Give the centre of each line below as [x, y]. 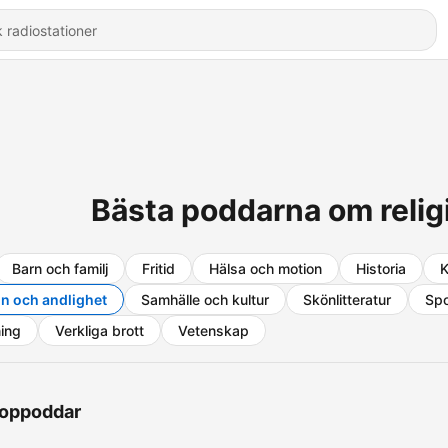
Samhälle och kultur [205, 299]
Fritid [158, 268]
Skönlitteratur [347, 299]
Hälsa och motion [265, 268]
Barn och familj [60, 268]
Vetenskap [213, 330]
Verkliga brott [99, 330]
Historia [381, 268]
